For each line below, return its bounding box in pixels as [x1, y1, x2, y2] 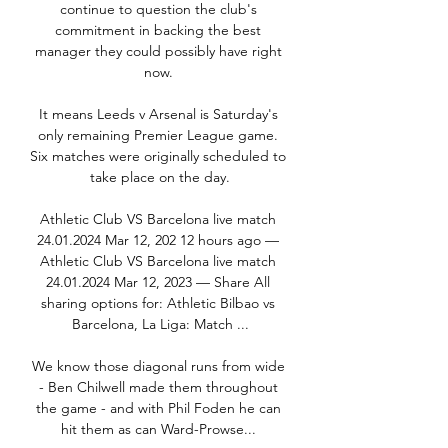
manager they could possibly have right [34, 42, 282, 61]
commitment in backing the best [55, 21, 261, 40]
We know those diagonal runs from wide [31, 357, 285, 376]
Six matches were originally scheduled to [30, 147, 286, 166]
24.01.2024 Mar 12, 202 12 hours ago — [37, 231, 279, 250]
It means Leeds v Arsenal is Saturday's [38, 105, 278, 124]
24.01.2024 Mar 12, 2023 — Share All [46, 273, 270, 292]
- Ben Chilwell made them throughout [38, 378, 278, 397]
